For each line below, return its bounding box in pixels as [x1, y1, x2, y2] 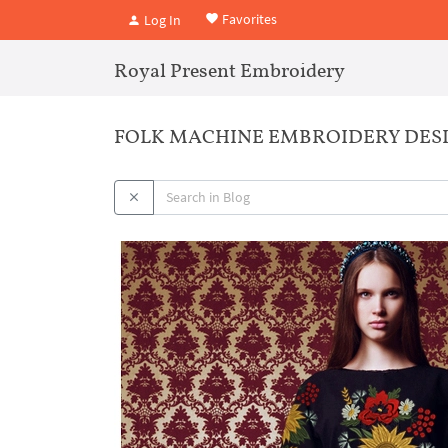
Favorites [219, 9, 277, 28]
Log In [141, 10, 181, 29]
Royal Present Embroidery [114, 58, 345, 82]
